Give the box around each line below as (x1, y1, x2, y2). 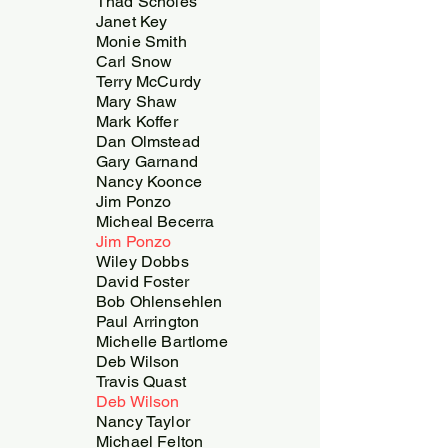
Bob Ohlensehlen (96, 291, 223, 311)
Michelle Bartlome (96, 331, 228, 351)
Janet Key (96, 11, 168, 31)
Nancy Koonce (96, 171, 202, 191)
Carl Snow (96, 51, 173, 71)
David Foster (96, 271, 194, 291)
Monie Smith (96, 31, 187, 51)
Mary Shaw (96, 91, 178, 111)
